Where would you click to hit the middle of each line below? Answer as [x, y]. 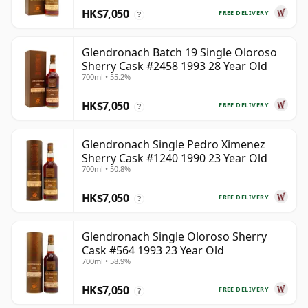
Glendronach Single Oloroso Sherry [174, 237]
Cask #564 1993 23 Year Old [153, 251]
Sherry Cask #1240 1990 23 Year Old [175, 158]
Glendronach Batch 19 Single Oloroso [179, 53]
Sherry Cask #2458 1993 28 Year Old [175, 66]
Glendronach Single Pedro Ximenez [174, 145]
